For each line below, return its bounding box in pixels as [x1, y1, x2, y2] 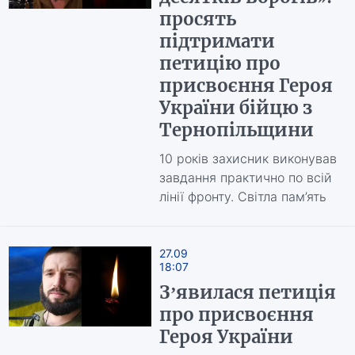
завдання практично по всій [158, 170, 332, 185]
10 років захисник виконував [158, 151, 337, 166]
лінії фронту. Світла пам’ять [158, 189, 326, 204]
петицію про [158, 52, 281, 74]
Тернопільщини [158, 119, 314, 141]
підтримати [158, 30, 275, 52]
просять [158, 8, 236, 30]
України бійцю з [158, 97, 312, 119]
